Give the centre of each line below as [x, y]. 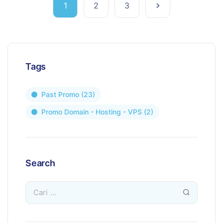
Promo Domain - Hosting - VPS [92, 112]
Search [40, 163]
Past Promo [60, 94]
